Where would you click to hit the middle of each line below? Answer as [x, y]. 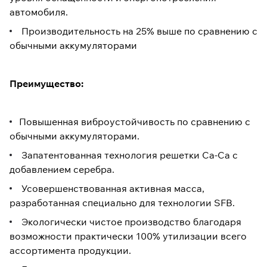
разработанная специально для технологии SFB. [122, 203]
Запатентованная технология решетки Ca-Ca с [128, 155]
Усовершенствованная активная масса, [112, 189]
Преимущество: [46, 84]
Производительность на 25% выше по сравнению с [138, 31]
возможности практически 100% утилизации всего [128, 236]
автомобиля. [39, 12]
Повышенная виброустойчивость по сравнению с [135, 122]
